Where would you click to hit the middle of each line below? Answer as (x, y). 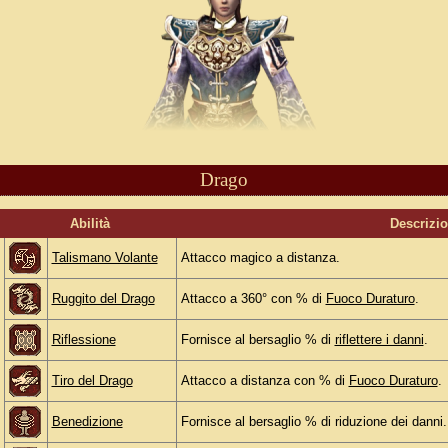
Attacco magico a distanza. (260, 258)
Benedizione (87, 422)
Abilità (90, 224)
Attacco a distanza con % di (264, 381)
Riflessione (83, 340)
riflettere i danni (379, 340)
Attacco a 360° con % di (253, 299)
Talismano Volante (104, 258)
